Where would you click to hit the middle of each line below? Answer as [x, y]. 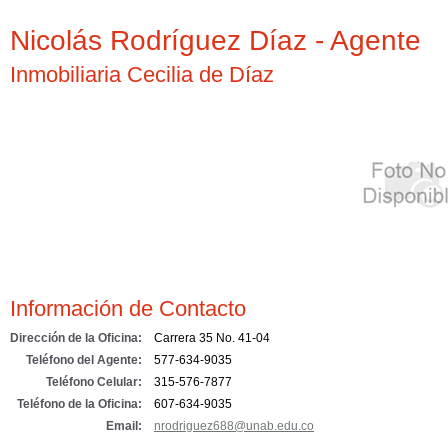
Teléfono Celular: [94, 382]
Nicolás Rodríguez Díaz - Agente [215, 40]
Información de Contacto [128, 308]
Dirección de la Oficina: [76, 338]
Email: [124, 426]
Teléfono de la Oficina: [79, 404]
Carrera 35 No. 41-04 [212, 338]
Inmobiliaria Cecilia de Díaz [142, 74]
